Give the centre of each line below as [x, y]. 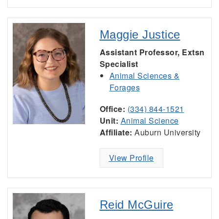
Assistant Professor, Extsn [152, 52]
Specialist [119, 64]
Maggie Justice [140, 34]
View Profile [131, 158]
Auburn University [166, 132]
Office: [112, 109]
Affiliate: [116, 132]
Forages [124, 87]
